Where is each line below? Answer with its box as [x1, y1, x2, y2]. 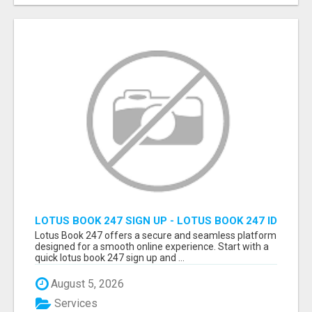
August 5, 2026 [48, 277, 124, 291]
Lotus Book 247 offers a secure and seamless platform [35, 230, 276, 242]
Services [52, 297, 97, 311]
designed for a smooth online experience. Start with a [35, 241, 269, 253]
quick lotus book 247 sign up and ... [35, 252, 185, 264]
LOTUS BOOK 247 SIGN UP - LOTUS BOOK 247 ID [35, 214, 277, 228]
